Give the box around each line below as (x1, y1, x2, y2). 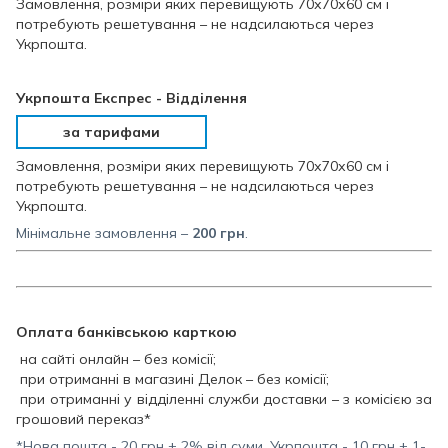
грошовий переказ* (16, 409, 151, 428)
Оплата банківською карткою (16, 322, 237, 341)
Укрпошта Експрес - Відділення (16, 88, 247, 107)
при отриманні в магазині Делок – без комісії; (16, 369, 329, 388)
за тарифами (63, 122, 160, 141)
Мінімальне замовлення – (16, 223, 192, 242)
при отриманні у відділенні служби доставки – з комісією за (16, 389, 432, 408)
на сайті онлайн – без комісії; (20, 349, 216, 368)
